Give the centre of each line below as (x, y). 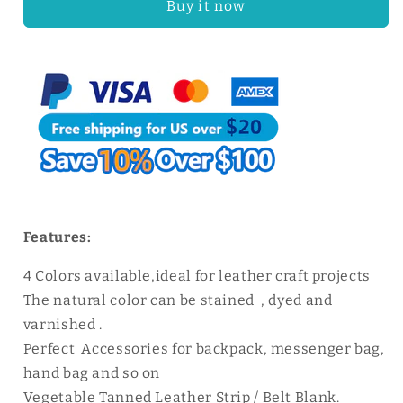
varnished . (63, 324)
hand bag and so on (92, 372)
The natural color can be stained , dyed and (178, 300)
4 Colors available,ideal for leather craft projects (197, 275)
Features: (59, 237)
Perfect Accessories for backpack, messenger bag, (204, 348)
